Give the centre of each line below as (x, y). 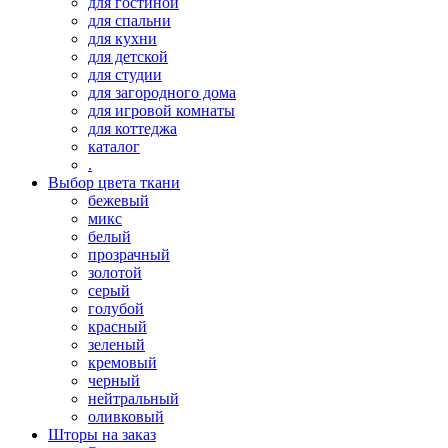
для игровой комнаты (161, 110)
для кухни (122, 38)
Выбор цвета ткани (114, 182)
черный (114, 380)
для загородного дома (162, 92)
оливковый (126, 416)
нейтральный (133, 398)
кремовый (122, 362)
